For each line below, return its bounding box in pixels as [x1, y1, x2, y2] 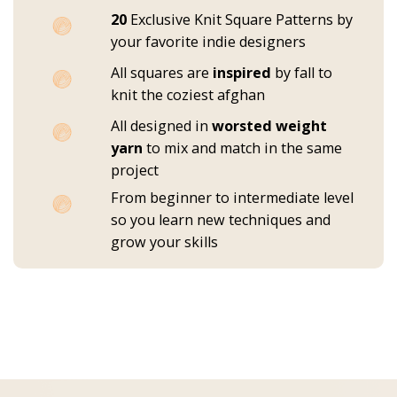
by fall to [271, 63, 332, 83]
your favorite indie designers [111, 32, 306, 52]
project [111, 160, 159, 181]
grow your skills [111, 232, 218, 253]
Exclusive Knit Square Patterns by [127, 10, 353, 30]
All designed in [111, 116, 212, 136]
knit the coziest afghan [111, 85, 265, 105]
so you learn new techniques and [111, 210, 331, 230]
